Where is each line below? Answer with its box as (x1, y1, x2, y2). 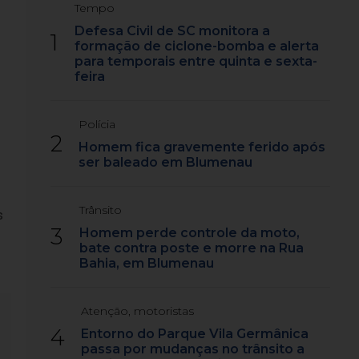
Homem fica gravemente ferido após (79, 139, 326, 155)
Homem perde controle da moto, (79, 225, 301, 240)
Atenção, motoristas (81, 304, 195, 318)
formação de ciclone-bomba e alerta (75, 38, 320, 54)
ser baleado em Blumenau (79, 155, 253, 170)
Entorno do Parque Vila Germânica (81, 326, 309, 341)
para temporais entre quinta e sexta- (75, 54, 318, 69)
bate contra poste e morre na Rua (79, 240, 305, 256)
